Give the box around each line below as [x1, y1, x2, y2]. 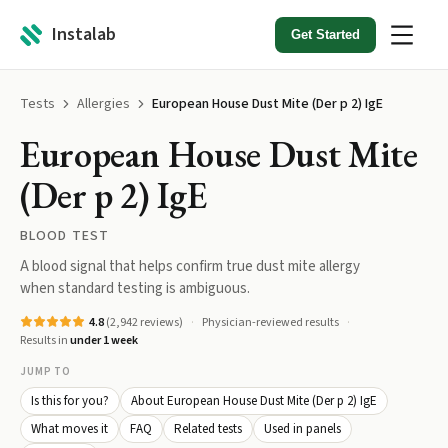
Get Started [291, 27, 360, 42]
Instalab [52, 22, 116, 47]
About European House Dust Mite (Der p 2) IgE [131, 392, 377, 410]
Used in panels [264, 420, 341, 438]
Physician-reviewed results [202, 314, 339, 331]
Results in [20, 332, 70, 349]
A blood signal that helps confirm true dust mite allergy [20, 256, 360, 277]
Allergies [77, 94, 130, 114]
